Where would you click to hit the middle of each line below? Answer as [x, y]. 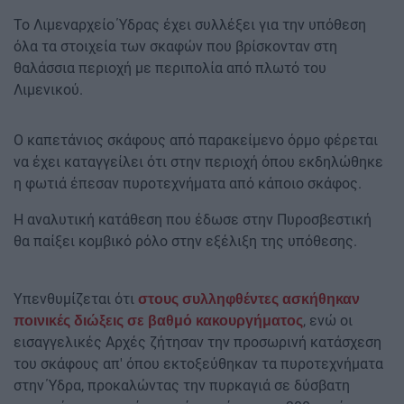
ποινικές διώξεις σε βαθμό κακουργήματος [158, 321]
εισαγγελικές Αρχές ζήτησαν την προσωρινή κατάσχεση [197, 343]
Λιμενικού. [48, 90]
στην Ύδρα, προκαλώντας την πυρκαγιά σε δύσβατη [182, 386]
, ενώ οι [328, 321]
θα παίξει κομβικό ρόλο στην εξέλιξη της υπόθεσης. [185, 242]
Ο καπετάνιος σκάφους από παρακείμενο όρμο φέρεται [196, 141]
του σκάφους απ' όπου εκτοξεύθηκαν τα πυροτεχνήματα [198, 364]
